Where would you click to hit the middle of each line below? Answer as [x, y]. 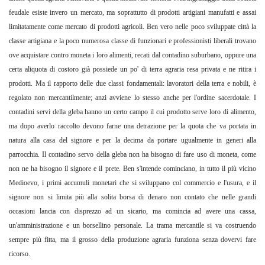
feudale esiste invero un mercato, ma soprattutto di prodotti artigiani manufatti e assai [132, 13]
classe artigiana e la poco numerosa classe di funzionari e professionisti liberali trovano [132, 41]
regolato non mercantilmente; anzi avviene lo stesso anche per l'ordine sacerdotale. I [132, 98]
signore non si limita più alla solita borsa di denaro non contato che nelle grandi [132, 197]
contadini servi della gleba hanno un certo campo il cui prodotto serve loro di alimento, [132, 112]
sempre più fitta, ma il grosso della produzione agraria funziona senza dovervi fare [132, 240]
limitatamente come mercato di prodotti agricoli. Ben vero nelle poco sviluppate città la [132, 27]
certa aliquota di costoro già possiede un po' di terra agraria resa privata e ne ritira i [132, 70]
